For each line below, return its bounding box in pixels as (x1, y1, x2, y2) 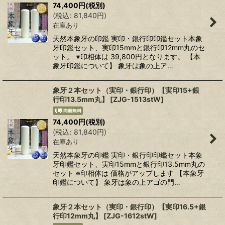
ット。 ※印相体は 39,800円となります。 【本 (53, 52, 200, 61)
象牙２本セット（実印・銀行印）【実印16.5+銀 (53, 202, 206, 211)
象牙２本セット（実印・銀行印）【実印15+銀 (53, 86, 199, 95)
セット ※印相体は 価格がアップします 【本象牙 (53, 169, 204, 178)
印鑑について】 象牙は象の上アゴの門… (53, 178, 180, 187)
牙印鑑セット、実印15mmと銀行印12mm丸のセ (53, 43, 205, 52)
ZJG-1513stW (113, 95, 161, 104)
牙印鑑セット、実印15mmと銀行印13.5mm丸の (53, 160, 205, 169)
